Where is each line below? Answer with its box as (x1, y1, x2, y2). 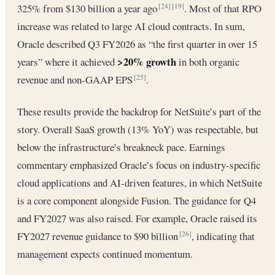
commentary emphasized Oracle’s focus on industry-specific (17, 157, 260, 172)
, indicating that (192, 228, 255, 243)
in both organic (176, 54, 239, 69)
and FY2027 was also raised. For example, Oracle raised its (17, 211, 257, 225)
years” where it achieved (17, 54, 117, 69)
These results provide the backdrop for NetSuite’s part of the (17, 104, 261, 118)
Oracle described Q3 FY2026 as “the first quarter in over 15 (17, 36, 257, 51)
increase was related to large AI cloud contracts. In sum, (17, 18, 245, 33)
